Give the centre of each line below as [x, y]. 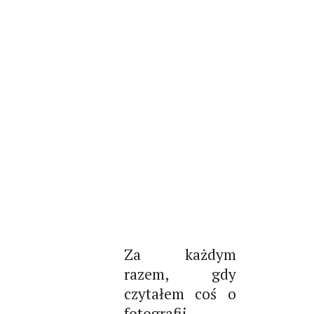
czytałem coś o [180, 293]
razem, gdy [180, 274]
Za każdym [180, 254]
